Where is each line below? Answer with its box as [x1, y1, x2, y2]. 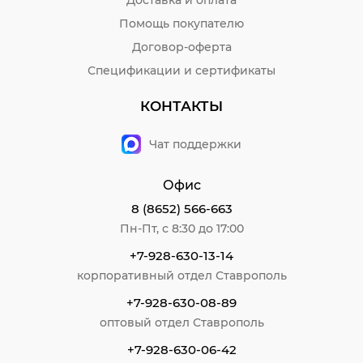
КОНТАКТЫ [140, 97, 223, 114]
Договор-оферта [131, 39, 232, 54]
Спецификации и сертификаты [88, 62, 275, 78]
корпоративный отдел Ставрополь [76, 267, 287, 283]
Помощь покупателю [119, 15, 244, 31]
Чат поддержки [149, 136, 241, 152]
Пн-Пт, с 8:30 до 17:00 [119, 220, 244, 236]
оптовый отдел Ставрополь [99, 314, 264, 330]
